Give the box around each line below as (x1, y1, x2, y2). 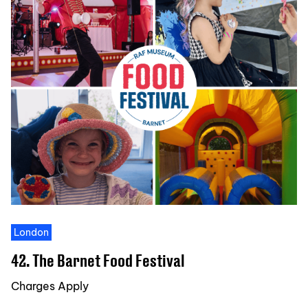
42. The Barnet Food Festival (11, 250, 185, 270)
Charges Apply (11, 278, 89, 293)
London (14, 225, 49, 239)
